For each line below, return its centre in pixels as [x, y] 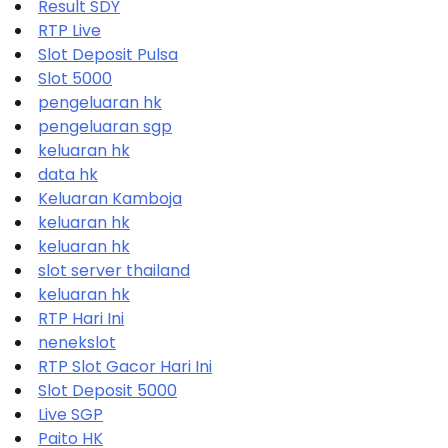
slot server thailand [114, 270]
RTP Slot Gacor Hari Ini [125, 366]
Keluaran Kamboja [110, 198]
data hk [68, 174]
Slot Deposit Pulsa [108, 54]
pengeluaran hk [100, 102]
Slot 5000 [75, 78]
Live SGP [70, 414]
